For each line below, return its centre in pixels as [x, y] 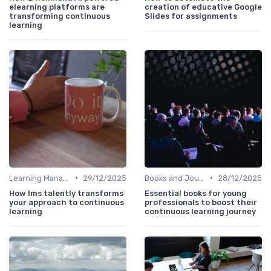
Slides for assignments [191, 16]
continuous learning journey [200, 211]
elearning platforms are [57, 7]
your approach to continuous [67, 202]
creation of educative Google [203, 7]
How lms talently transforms [66, 193]
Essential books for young [196, 193]
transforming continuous [60, 16]
